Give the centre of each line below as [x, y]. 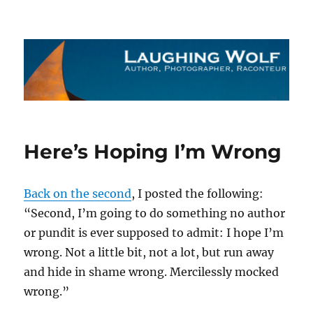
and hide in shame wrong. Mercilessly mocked [152, 272]
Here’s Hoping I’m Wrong [153, 152]
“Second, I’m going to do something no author [155, 213]
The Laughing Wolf [105, 39]
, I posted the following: [198, 194]
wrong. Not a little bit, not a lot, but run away [149, 253]
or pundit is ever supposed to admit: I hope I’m [154, 233]
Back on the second [78, 194]
